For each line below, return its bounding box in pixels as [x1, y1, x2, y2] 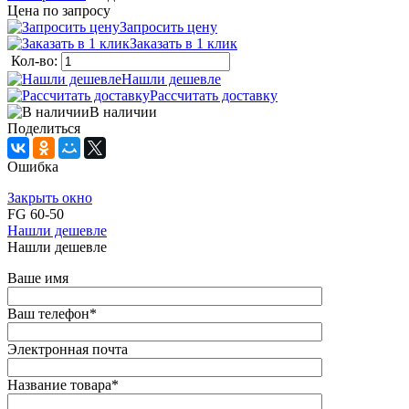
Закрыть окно [7, 190, 92, 206]
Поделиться [7, 121, 80, 137]
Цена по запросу [7, 3, 110, 19]
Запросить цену [120, 19, 217, 36]
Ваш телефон [7, 306, 89, 322]
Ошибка [7, 159, 58, 175]
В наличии [89, 104, 157, 121]
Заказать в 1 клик [130, 36, 237, 52]
